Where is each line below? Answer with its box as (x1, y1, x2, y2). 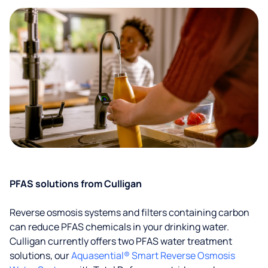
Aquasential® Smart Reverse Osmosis (71, 249, 235, 262)
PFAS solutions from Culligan (10, 177, 142, 190)
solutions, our (10, 249, 71, 262)
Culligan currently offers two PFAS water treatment (10, 234, 232, 248)
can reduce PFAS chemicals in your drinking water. (10, 220, 229, 233)
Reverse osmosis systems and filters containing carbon (10, 206, 249, 219)
